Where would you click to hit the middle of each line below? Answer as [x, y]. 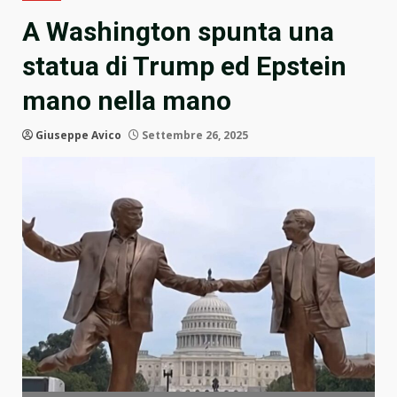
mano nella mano [127, 101]
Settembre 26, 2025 [194, 136]
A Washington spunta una [178, 32]
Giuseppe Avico [78, 136]
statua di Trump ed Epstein [184, 66]
